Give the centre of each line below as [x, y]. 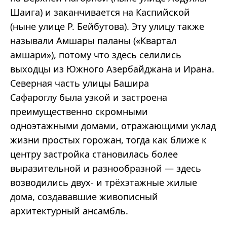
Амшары [75, 41]
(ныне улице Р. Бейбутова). [71, 27]
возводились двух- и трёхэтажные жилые [104, 183]
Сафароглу [33, 98]
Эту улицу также [168, 27]
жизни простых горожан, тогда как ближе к [108, 140]
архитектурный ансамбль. [69, 211]
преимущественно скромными [79, 112]
